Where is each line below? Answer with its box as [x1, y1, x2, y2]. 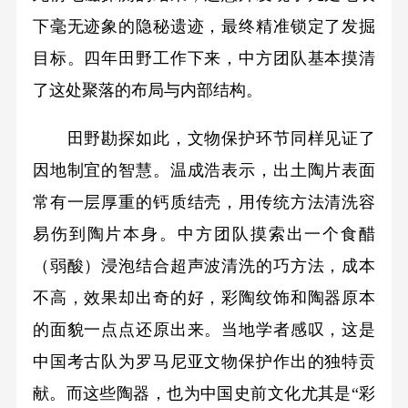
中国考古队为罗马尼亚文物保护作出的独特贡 [32, 352, 376, 371]
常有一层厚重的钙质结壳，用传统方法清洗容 [32, 192, 376, 211]
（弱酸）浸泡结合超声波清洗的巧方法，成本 [32, 256, 376, 275]
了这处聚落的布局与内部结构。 [32, 80, 262, 99]
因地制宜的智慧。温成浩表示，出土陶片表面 [32, 160, 376, 179]
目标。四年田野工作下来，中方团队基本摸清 [32, 48, 376, 67]
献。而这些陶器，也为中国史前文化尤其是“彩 [32, 383, 376, 403]
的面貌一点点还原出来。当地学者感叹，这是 [32, 320, 376, 339]
